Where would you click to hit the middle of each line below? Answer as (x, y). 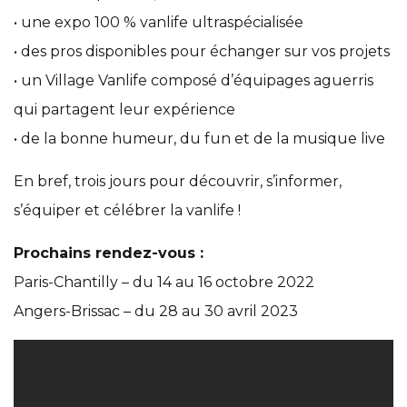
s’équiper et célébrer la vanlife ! (127, 211)
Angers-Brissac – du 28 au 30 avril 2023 (156, 312)
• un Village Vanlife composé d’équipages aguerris (194, 81)
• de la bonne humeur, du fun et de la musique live (199, 139)
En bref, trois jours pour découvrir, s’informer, (178, 182)
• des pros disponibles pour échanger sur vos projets (202, 52)
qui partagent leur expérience (124, 110)
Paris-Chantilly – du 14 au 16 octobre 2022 (164, 283)
